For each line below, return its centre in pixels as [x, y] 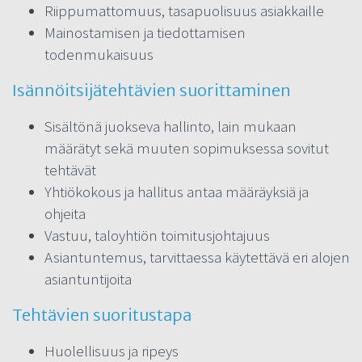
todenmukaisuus [99, 54]
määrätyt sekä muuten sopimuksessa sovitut [187, 147]
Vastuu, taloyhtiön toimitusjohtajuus [157, 235]
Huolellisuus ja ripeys [112, 350]
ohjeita [65, 213]
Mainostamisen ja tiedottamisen [145, 32]
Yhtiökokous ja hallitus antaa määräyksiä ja [177, 191]
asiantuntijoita [88, 278]
